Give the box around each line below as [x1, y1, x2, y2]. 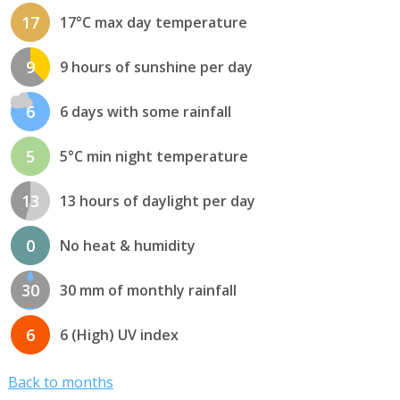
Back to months [7, 372, 113, 393]
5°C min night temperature [59, 146, 248, 167]
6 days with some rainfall [59, 102, 231, 122]
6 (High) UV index [59, 325, 179, 346]
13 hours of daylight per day [59, 191, 255, 212]
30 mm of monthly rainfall [59, 280, 237, 301]
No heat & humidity [59, 236, 196, 256]
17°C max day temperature [59, 12, 247, 33]
